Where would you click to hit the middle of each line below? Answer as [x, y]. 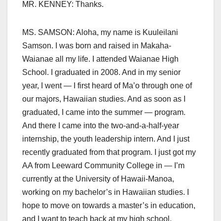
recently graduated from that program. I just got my [109, 152]
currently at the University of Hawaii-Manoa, [98, 179]
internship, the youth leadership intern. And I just [106, 139]
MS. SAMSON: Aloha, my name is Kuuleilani [100, 33]
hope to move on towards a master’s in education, [109, 206]
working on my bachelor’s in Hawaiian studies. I [106, 192]
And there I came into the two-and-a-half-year [101, 126]
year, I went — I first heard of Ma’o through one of [107, 86]
